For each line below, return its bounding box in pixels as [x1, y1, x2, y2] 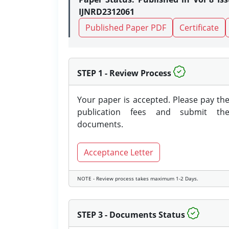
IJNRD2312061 [79, 6, 134, 17]
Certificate [179, 22, 219, 33]
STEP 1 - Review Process [77, 67, 171, 79]
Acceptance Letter [84, 147, 153, 158]
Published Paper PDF [85, 22, 166, 33]
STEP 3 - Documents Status [77, 209, 185, 220]
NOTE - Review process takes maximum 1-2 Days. [77, 175, 198, 182]
